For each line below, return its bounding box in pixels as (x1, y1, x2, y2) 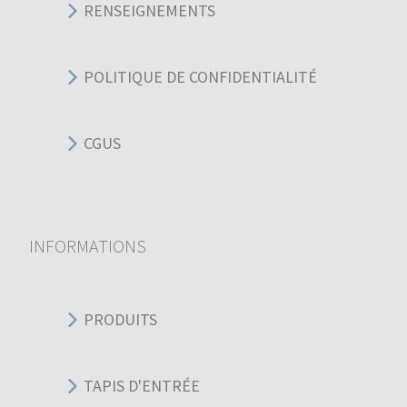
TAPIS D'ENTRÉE (84, 375, 200, 397)
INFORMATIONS (29, 233, 146, 257)
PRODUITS (84, 309, 157, 331)
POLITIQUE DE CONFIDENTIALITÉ (84, 66, 317, 88)
